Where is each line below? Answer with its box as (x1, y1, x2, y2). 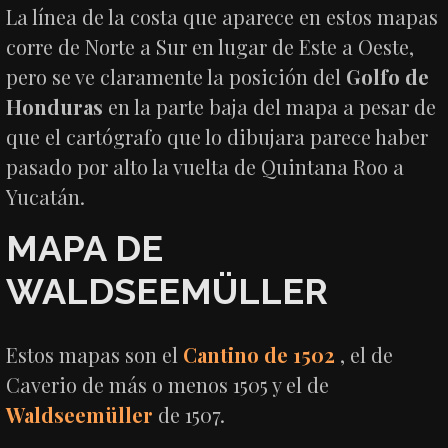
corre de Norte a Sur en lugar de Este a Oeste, (6, 32, 415, 60)
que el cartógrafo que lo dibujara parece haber (6, 122, 429, 150)
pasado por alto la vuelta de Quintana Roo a (6, 152, 405, 180)
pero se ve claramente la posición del (6, 62, 347, 90)
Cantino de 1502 (183, 340, 336, 368)
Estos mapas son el (6, 340, 184, 368)
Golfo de (346, 62, 430, 90)
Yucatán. (6, 182, 86, 210)
